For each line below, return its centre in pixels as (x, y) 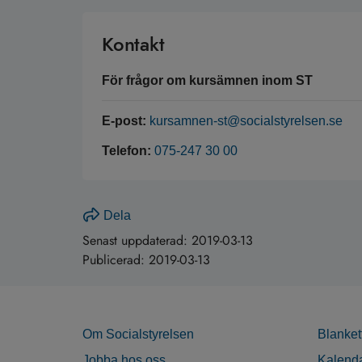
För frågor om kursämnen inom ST (207, 81)
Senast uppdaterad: (137, 241)
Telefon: (126, 151)
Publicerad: (116, 260)
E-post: (124, 121)
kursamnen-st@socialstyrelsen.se (246, 121)
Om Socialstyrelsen (138, 335)
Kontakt (133, 44)
